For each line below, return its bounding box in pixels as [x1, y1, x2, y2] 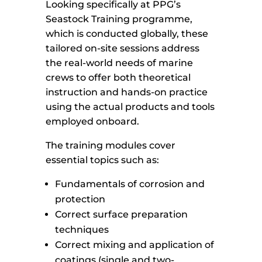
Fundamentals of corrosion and [55, 178, 205, 190]
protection [55, 194, 106, 205]
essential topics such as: [46, 154, 160, 166]
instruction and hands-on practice [46, 87, 208, 98]
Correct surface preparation [55, 209, 188, 220]
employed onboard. [46, 116, 140, 127]
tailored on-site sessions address [46, 43, 200, 54]
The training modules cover [46, 140, 176, 151]
